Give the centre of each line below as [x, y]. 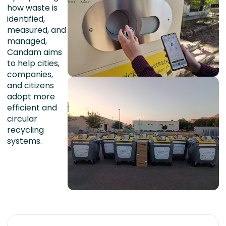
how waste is [32, 8]
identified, [26, 19]
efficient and [32, 108]
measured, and [37, 30]
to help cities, [33, 63]
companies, [30, 74]
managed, [27, 41]
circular [22, 119]
